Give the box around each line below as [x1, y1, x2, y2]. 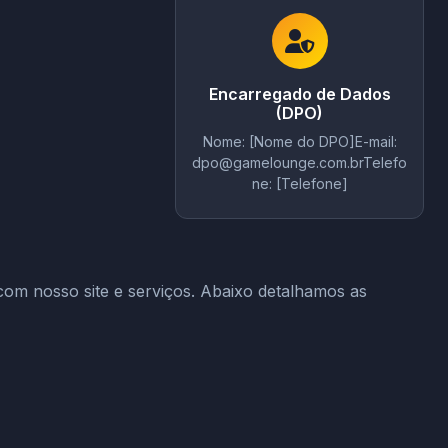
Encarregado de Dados [208, 84, 391, 104]
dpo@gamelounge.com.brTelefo [192, 154, 407, 171]
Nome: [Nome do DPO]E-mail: [202, 133, 397, 150]
